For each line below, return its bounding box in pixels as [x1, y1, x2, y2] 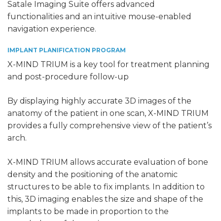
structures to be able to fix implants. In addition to [7, 182, 205, 192]
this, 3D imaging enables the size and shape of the [7, 194, 203, 204]
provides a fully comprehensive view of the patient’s [7, 121, 212, 131]
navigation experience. [7, 24, 96, 34]
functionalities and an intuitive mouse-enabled [7, 12, 191, 22]
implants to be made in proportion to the [7, 207, 169, 217]
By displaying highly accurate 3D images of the [7, 96, 191, 106]
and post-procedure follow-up [7, 72, 129, 82]
